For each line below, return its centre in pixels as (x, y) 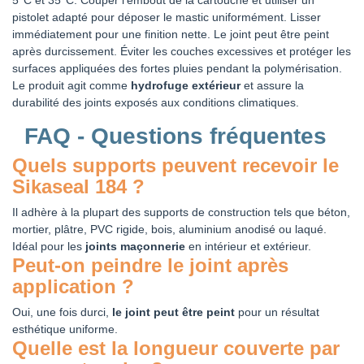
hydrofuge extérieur (186, 85)
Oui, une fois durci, (62, 312)
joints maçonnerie (135, 246)
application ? (73, 286)
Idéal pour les (49, 246)
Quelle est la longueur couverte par (176, 348)
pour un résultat (277, 312)
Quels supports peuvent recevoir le (175, 165)
